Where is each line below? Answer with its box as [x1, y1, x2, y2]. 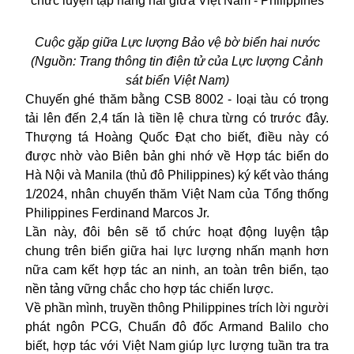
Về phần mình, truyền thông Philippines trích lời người [25, 300, 329, 314]
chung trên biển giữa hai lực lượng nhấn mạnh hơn [25, 243, 329, 258]
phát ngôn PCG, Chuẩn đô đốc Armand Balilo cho [25, 319, 329, 333]
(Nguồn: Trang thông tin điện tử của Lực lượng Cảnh [31, 54, 323, 68]
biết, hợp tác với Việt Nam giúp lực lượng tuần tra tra [25, 338, 329, 352]
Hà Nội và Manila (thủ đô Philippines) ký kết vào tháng [25, 168, 329, 182]
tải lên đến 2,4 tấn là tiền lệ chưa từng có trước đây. [25, 111, 329, 125]
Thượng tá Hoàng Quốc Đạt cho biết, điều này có [25, 130, 329, 144]
